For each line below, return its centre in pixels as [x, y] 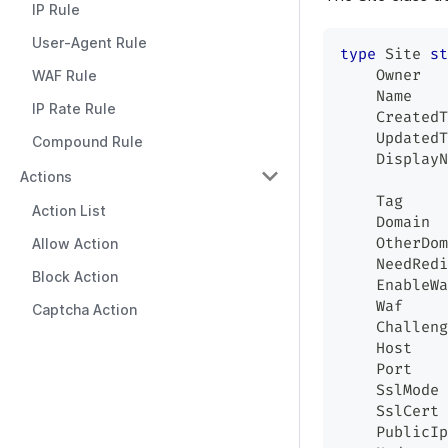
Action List [69, 210]
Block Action [75, 276]
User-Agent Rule [89, 42]
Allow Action [75, 243]
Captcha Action [84, 309]
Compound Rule [87, 141]
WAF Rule [64, 75]
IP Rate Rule [74, 108]
